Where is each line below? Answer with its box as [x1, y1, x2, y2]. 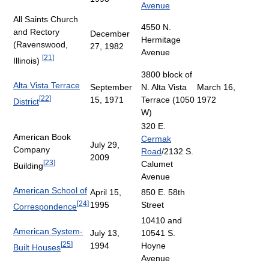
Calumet [141, 159, 173, 169]
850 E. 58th [141, 187, 185, 197]
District [13, 96, 39, 106]
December [90, 28, 130, 38]
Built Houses [13, 242, 61, 252]
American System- [13, 226, 83, 236]
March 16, [197, 82, 235, 92]
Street [141, 199, 164, 210]
